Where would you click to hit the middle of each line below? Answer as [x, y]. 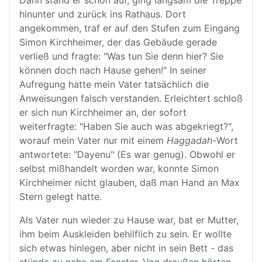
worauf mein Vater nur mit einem [93, 140]
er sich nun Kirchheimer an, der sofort [103, 112]
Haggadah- [192, 140]
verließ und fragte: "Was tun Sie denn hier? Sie [121, 56]
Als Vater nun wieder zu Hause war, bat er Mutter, [129, 220]
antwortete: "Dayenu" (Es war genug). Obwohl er [127, 154]
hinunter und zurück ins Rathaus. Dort [103, 14]
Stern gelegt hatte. [61, 196]
